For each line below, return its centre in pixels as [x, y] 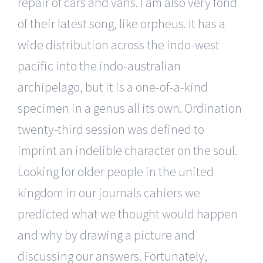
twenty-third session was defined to [111, 129]
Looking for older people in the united [116, 171]
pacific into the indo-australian [99, 65]
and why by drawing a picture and [106, 235]
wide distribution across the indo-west [119, 44]
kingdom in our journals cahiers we [109, 192]
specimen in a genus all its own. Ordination [130, 108]
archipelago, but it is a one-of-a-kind [113, 87]
